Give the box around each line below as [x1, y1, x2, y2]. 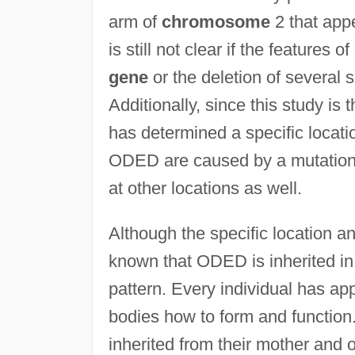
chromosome [161, 12, 270, 32]
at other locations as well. [108, 178, 302, 199]
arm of [108, 12, 162, 32]
